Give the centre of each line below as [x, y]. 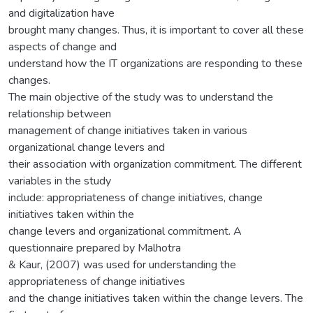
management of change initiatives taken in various [128, 130]
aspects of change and [63, 46]
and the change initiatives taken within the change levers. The [156, 298]
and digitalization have [61, 13]
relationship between [60, 114]
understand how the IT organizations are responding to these [155, 63]
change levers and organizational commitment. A [125, 231]
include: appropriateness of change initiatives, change [136, 197]
